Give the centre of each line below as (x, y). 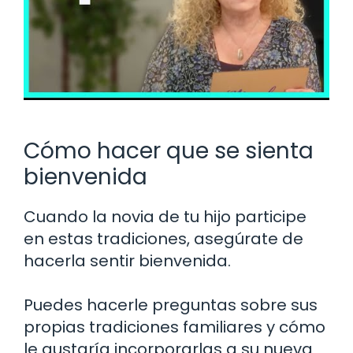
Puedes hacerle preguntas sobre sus (171, 305)
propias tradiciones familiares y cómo (175, 327)
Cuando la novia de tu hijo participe (165, 216)
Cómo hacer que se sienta (169, 150)
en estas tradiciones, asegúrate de (163, 238)
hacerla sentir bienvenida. (127, 260)
